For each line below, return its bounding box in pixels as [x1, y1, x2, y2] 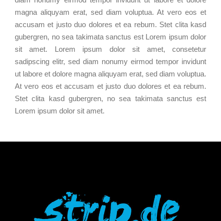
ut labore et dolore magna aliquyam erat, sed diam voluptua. [15, 69, 206, 78]
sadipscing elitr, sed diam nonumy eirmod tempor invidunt [15, 57, 206, 66]
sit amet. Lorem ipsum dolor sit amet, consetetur [15, 44, 206, 53]
